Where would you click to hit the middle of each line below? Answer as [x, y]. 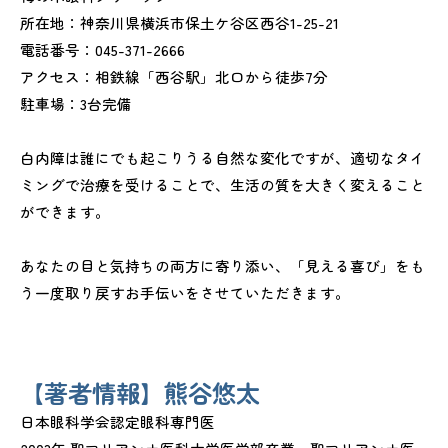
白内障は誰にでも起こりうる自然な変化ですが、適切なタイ [222, 158]
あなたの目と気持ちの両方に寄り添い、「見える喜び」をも [222, 266]
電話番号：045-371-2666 [102, 50]
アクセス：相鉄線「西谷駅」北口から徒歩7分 [174, 77]
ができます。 [65, 212]
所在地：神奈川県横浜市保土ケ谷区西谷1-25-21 [179, 23]
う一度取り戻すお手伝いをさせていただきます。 [185, 293]
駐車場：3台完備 [76, 104]
